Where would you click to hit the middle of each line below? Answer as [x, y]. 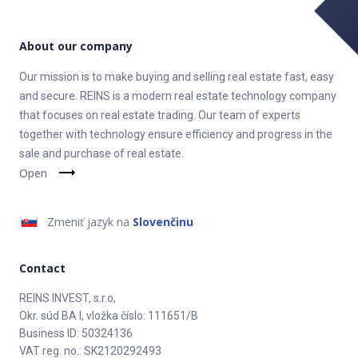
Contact [42, 268]
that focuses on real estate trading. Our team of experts [160, 115]
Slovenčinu [163, 222]
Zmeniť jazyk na [88, 222]
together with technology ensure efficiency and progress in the [176, 134]
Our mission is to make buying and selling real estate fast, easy [177, 77]
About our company [76, 46]
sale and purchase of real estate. [101, 153]
